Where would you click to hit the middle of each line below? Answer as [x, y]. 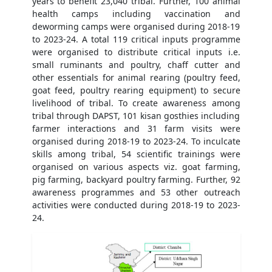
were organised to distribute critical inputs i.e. [136, 52]
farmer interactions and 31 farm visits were [136, 129]
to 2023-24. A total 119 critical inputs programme [136, 39]
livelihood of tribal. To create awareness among [136, 103]
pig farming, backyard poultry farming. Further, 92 [136, 180]
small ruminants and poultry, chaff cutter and [136, 65]
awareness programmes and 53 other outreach [136, 192]
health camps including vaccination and [136, 14]
